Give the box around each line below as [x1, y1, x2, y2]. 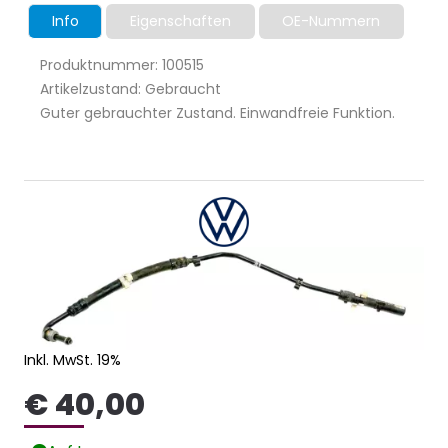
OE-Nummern [282, 11, 381, 32]
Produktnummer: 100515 [40, 55, 204, 76]
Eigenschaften [129, 11, 231, 32]
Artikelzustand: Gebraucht [40, 79, 221, 100]
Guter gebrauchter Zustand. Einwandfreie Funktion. [40, 103, 395, 124]
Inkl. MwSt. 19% [24, 349, 121, 370]
